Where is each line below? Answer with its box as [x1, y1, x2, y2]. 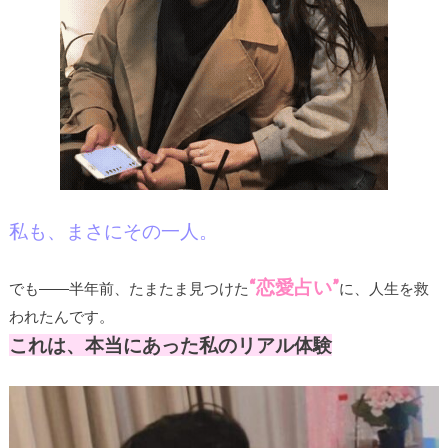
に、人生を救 [338, 279, 429, 298]
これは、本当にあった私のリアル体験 [8, 334, 332, 357]
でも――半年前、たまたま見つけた [8, 279, 249, 298]
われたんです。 [8, 307, 114, 326]
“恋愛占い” [248, 276, 339, 299]
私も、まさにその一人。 [8, 219, 218, 242]
